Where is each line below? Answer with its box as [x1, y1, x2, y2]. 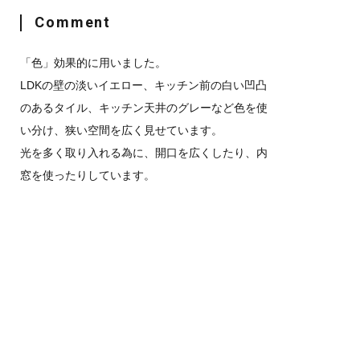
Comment [35, 14, 112, 31]
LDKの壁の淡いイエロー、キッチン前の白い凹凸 [20, 78, 268, 92]
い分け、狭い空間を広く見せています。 [20, 123, 223, 137]
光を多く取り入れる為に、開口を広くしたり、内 [20, 145, 268, 159]
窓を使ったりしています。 [20, 168, 156, 182]
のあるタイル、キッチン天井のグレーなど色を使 [20, 100, 268, 114]
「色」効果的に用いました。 [20, 55, 167, 69]
